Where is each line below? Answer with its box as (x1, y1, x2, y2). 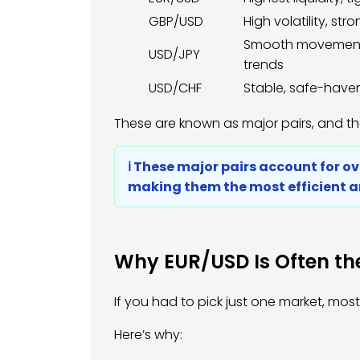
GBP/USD (149, 12, 203, 31)
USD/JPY (149, 45, 200, 64)
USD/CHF (149, 79, 202, 98)
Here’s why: (114, 325, 182, 345)
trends (243, 55, 284, 75)
